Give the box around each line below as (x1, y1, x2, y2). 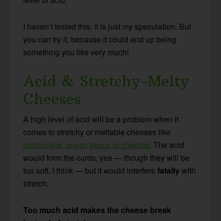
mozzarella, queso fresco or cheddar (23, 139, 150, 151)
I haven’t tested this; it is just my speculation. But (23, 21, 191, 33)
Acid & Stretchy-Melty (23, 72, 189, 91)
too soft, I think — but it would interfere (23, 165, 158, 177)
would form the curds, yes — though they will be (23, 152, 190, 164)
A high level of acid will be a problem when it (23, 113, 179, 125)
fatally (157, 165, 180, 177)
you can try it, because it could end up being (23, 34, 177, 45)
